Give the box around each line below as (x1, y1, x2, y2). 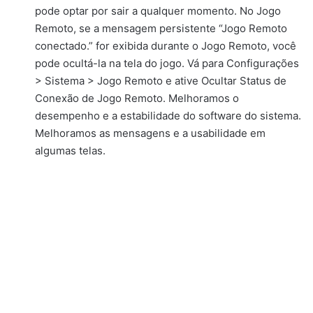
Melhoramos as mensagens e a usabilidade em (35, 126, 265, 140)
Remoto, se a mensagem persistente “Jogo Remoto (35, 22, 287, 36)
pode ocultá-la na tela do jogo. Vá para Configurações (35, 57, 299, 71)
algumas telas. (35, 144, 105, 158)
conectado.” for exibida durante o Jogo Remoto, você (35, 39, 296, 53)
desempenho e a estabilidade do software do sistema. (35, 109, 301, 123)
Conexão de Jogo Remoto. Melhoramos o (35, 92, 239, 105)
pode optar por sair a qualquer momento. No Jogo (35, 4, 281, 18)
